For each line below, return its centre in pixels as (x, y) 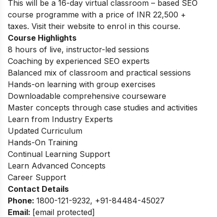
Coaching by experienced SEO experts (80, 61)
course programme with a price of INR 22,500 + (97, 14)
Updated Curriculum (45, 131)
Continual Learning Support (59, 154)
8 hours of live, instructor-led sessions (80, 49)
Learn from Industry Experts (60, 119)
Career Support (37, 177)
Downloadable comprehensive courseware (88, 96)
